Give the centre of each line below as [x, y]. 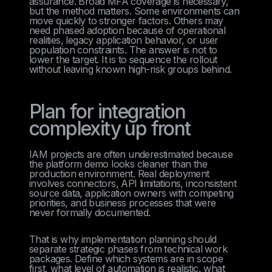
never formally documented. [90, 212]
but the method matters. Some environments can [134, 11]
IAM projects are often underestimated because [131, 154]
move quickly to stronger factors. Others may [126, 20]
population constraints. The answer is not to [123, 49]
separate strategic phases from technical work [128, 249]
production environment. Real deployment [119, 173]
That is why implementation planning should [123, 239]
